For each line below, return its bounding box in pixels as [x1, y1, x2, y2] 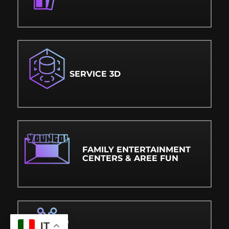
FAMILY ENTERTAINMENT [82, 145, 191, 155]
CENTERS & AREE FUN [82, 153, 179, 164]
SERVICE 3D [70, 68, 121, 79]
